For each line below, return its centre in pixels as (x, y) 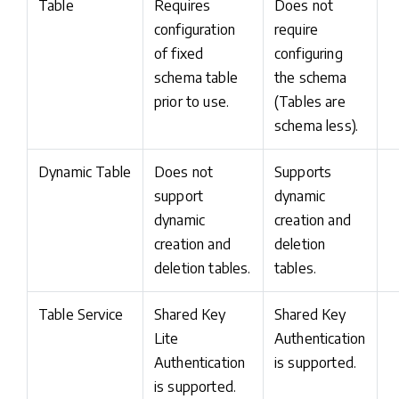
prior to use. (192, 102)
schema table (196, 77)
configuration (195, 29)
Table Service (81, 314)
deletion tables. (203, 268)
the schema (311, 77)
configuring (309, 53)
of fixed (179, 53)
